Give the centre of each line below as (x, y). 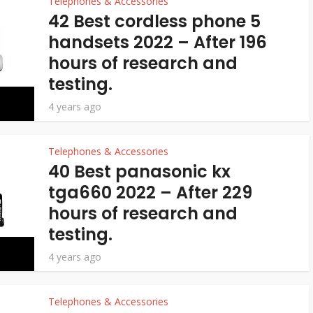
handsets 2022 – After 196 (158, 42)
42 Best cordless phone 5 (154, 21)
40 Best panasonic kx (139, 172)
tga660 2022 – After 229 (150, 192)
